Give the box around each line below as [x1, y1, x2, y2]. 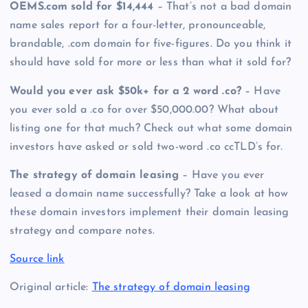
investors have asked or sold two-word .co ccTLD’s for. [10, 141, 283, 153]
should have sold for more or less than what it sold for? [10, 57, 291, 69]
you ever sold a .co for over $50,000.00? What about [10, 104, 279, 115]
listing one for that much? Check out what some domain [10, 122, 293, 134]
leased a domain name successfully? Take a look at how [10, 188, 289, 199]
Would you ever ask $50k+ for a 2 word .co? [10, 85, 241, 97]
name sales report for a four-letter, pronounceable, [10, 20, 266, 32]
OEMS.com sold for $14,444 [10, 1, 154, 13]
